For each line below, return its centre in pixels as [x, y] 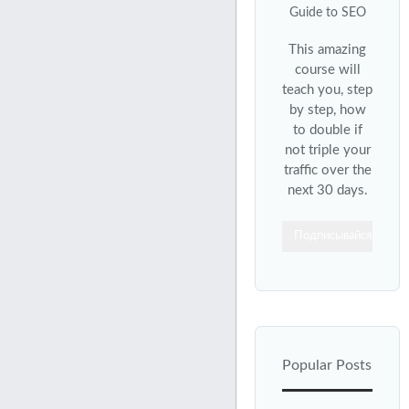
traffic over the [327, 171]
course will [327, 70]
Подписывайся [333, 236]
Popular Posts [327, 366]
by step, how [327, 110]
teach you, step [327, 90]
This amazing [327, 50]
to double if [327, 131]
